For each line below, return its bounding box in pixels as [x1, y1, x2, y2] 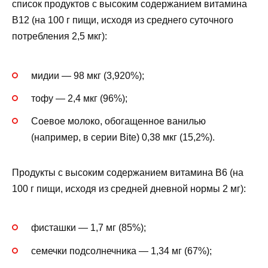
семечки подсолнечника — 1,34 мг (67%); [31, 245, 212, 256]
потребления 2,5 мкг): [12, 31, 107, 42]
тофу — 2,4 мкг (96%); [31, 93, 127, 103]
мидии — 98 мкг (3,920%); [31, 70, 144, 81]
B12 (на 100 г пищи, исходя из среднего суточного [12, 15, 233, 26]
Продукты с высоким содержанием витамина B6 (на [12, 167, 243, 178]
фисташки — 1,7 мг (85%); [31, 223, 146, 233]
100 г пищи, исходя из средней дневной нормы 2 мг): [12, 184, 246, 194]
